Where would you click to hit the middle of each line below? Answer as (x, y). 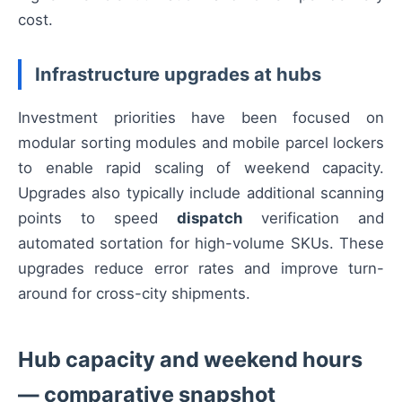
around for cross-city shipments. (134, 294)
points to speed (97, 218)
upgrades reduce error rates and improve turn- (201, 269)
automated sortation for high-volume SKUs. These (201, 244)
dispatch (210, 218)
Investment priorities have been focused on (201, 118)
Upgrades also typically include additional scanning (201, 193)
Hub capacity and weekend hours (190, 360)
